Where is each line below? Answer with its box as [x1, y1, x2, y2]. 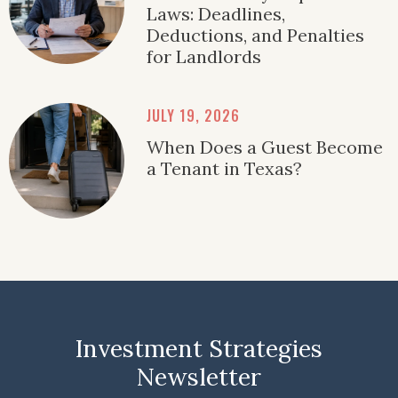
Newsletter [137, 362, 261, 393]
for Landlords [147, 45, 261, 68]
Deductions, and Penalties [147, 24, 364, 47]
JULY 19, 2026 [147, 105, 240, 127]
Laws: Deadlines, [147, 3, 285, 26]
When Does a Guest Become [147, 136, 383, 159]
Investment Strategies [76, 333, 322, 364]
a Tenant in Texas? [147, 157, 302, 180]
